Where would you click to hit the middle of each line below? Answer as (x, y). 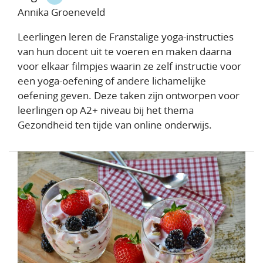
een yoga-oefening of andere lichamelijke (112, 80)
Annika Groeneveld (61, 12)
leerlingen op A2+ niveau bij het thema (106, 110)
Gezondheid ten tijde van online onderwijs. (115, 124)
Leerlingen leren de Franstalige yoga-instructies (126, 36)
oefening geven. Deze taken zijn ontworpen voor (129, 95)
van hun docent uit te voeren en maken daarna (124, 51)
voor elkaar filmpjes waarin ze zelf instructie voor (129, 66)
